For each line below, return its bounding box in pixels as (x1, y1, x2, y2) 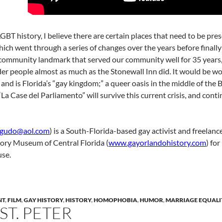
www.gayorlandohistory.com (109, 138, 206, 147)
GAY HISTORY (24, 196, 63, 204)
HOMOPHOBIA (94, 196, 137, 204)
